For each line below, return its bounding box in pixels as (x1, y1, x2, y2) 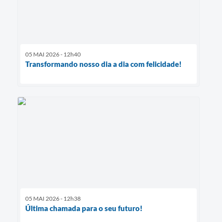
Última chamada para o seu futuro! (25, 204, 143, 213)
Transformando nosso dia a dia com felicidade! (25, 59, 182, 68)
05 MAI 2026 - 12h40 (25, 50, 81, 58)
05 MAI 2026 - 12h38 (25, 195, 81, 203)
